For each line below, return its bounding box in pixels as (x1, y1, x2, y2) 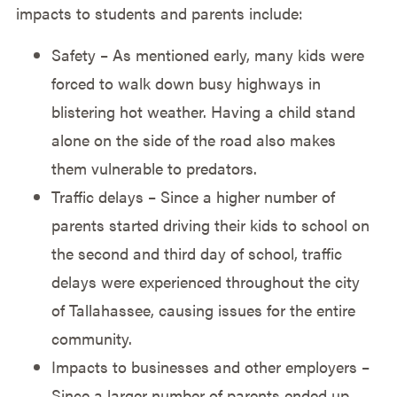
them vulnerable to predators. (51, 156, 257, 179)
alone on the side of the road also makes (51, 128, 336, 151)
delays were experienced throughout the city (51, 269, 360, 292)
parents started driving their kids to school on (51, 213, 370, 236)
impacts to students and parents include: (15, 2, 303, 25)
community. (51, 326, 132, 349)
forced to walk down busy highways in (51, 71, 321, 94)
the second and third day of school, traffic (51, 241, 342, 264)
